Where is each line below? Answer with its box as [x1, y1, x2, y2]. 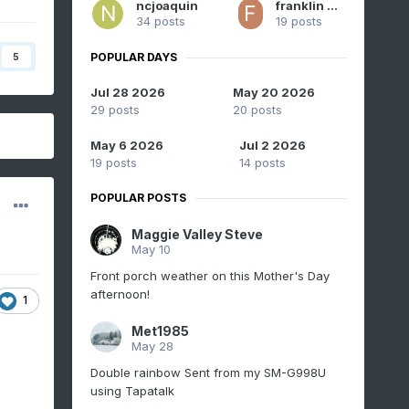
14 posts [239, 155, 287, 171]
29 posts [89, 102, 140, 118]
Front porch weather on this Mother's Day [89, 268, 330, 284]
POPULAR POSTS [89, 191, 186, 205]
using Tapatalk [89, 383, 174, 399]
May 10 [131, 242, 171, 257]
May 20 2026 [232, 85, 315, 100]
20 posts [232, 102, 282, 118]
